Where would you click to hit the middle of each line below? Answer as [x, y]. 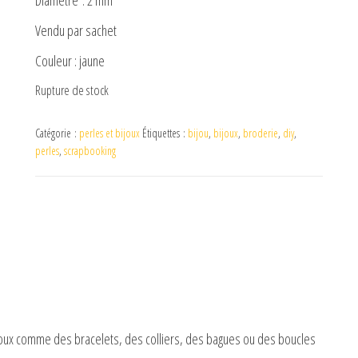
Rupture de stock [72, 89]
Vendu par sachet [76, 30]
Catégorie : [57, 133]
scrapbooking [90, 150]
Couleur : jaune [70, 60]
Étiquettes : [165, 133]
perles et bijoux [109, 133]
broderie [261, 133]
